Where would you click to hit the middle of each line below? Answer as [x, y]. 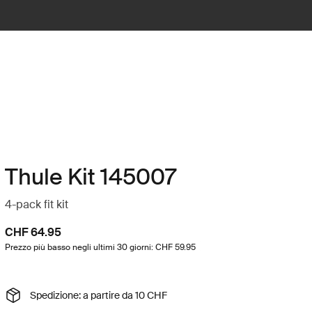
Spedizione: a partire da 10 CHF [98, 295]
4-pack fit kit [36, 204]
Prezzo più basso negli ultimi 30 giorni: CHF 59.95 [100, 247]
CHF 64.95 [33, 232]
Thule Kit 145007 [90, 177]
